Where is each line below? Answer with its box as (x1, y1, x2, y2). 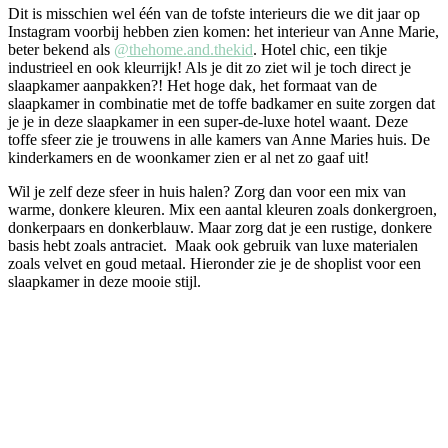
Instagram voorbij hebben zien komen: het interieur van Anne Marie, (8, 22, 439, 40)
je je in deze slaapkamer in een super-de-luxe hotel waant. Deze (8, 112, 408, 130)
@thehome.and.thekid (114, 40, 253, 58)
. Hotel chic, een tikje (253, 40, 387, 58)
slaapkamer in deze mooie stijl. (8, 272, 201, 290)
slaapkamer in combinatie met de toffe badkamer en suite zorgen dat (8, 94, 435, 112)
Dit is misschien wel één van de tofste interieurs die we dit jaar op (8, 4, 420, 22)
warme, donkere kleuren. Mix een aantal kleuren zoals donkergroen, (8, 200, 437, 218)
